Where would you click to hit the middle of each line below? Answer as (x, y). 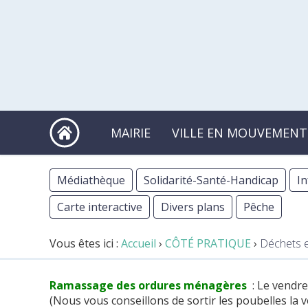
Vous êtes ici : (85, 244)
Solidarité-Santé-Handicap (211, 180)
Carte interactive (100, 207)
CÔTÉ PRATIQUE (208, 244)
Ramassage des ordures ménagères (148, 286)
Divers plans (193, 207)
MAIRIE (131, 133)
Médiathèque (91, 180)
